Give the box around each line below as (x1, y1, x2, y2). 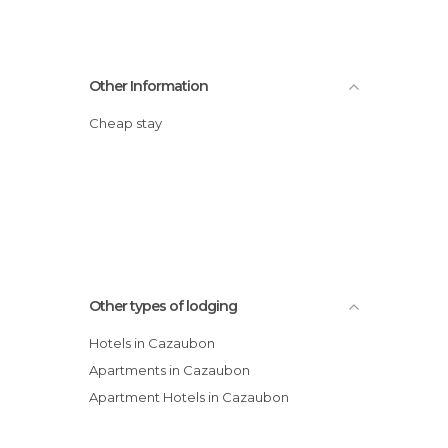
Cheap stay (99, 114, 162, 131)
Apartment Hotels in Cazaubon (98, 388, 289, 405)
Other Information (89, 76, 208, 95)
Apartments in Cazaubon (98, 361, 250, 378)
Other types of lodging (89, 296, 237, 315)
